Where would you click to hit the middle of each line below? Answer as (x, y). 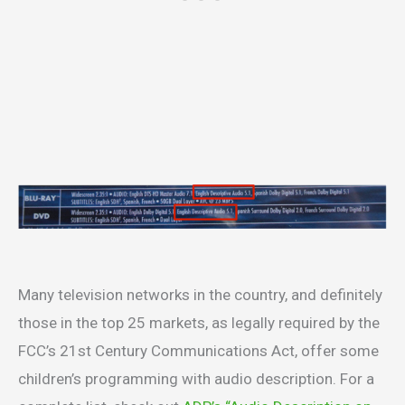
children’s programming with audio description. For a (196, 379)
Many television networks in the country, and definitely (200, 295)
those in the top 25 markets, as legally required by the (199, 323)
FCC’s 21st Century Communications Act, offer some (198, 351)
